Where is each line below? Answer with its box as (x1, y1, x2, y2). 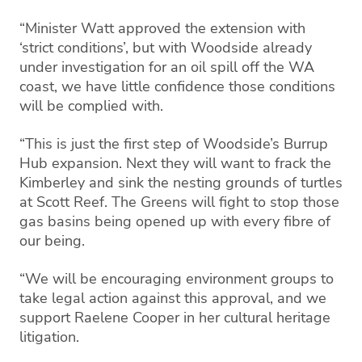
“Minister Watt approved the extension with (19, 18, 305, 38)
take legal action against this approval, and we (19, 288, 326, 308)
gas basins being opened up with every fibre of (19, 211, 330, 231)
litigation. (19, 326, 79, 347)
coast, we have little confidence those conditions (19, 76, 335, 96)
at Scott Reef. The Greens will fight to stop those (19, 192, 339, 212)
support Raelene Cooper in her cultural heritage (19, 307, 330, 327)
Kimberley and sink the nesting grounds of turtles (19, 172, 343, 192)
